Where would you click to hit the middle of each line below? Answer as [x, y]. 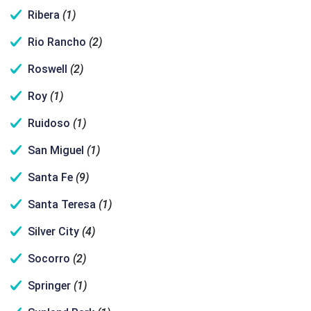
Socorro [49, 259]
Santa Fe [50, 177]
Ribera [44, 15]
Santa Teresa [62, 204]
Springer [49, 286]
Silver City [53, 232]
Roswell [48, 69]
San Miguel [56, 150]
